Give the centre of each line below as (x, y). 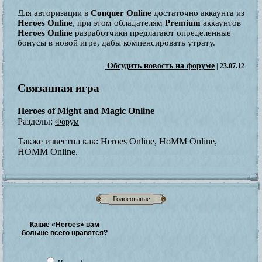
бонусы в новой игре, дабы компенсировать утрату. (116, 43)
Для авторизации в (54, 13)
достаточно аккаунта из (199, 13)
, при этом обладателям (119, 23)
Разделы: (36, 121)
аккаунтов (221, 23)
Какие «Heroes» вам (65, 225)
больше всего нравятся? (65, 233)
